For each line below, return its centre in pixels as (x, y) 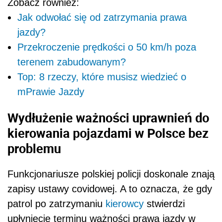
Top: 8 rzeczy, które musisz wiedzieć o (102, 77)
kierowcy (125, 204)
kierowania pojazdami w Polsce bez (108, 133)
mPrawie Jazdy (51, 91)
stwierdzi (164, 204)
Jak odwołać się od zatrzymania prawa (102, 17)
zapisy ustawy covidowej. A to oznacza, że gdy (110, 189)
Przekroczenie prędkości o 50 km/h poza (107, 47)
